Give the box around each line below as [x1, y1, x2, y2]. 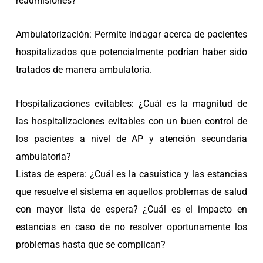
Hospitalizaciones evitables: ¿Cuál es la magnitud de [16, 97, 247, 109]
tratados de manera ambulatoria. [16, 63, 153, 75]
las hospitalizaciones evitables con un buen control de [16, 115, 247, 127]
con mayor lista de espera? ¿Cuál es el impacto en [16, 203, 247, 215]
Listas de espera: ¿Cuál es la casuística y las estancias [16, 168, 247, 180]
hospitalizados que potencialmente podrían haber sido [16, 46, 247, 58]
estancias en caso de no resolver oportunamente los [16, 221, 247, 232]
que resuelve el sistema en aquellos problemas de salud [16, 186, 247, 197]
